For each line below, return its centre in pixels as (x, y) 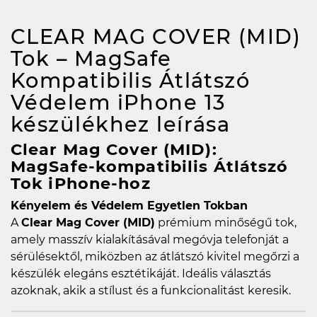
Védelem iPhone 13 (118, 102)
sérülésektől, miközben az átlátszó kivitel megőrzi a (155, 256)
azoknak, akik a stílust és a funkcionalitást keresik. (151, 290)
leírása (194, 124)
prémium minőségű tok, (226, 222)
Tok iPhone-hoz (81, 183)
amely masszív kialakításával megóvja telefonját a (150, 239)
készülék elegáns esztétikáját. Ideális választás (141, 273)
